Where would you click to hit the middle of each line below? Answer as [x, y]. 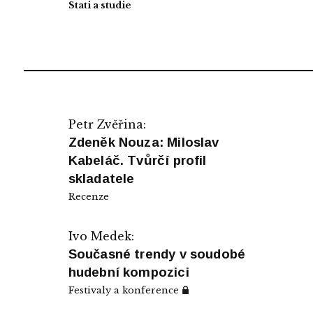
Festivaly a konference [125, 290]
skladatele [101, 178]
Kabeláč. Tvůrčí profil [137, 160]
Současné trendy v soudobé [157, 254]
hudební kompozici [129, 272]
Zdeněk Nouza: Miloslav [144, 142]
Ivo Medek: [101, 236]
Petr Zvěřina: [107, 124]
